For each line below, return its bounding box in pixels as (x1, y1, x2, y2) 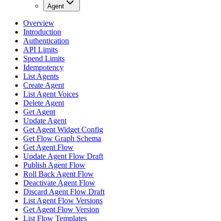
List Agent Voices (23, 90, 78, 99)
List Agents (23, 72, 59, 81)
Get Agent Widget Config (23, 125, 103, 134)
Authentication (23, 37, 69, 45)
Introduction (23, 28, 61, 37)
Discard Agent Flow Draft (23, 187, 105, 196)
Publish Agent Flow (23, 161, 85, 170)
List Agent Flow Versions (23, 196, 103, 205)
